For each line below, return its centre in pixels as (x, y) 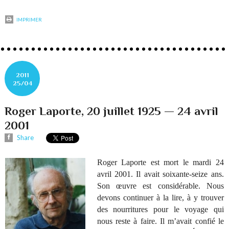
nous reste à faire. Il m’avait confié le (160, 221)
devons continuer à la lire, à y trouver (160, 198)
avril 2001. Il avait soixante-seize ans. (160, 174)
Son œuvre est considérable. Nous (160, 186)
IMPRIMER (29, 20)
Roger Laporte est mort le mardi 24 (160, 163)
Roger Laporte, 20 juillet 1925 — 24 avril (112, 111)
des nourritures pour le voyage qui (160, 210)
